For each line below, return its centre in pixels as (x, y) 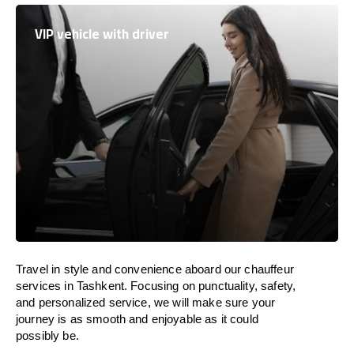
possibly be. (47, 335)
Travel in (38, 269)
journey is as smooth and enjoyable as (119, 319)
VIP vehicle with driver (102, 34)
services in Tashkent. (72, 286)
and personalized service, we (94, 302)
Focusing (155, 286)
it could (239, 319)
